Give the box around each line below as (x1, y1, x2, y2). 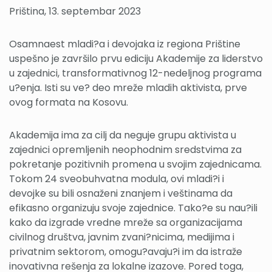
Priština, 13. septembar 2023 (9, 4, 141, 18)
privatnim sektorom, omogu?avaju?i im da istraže (9, 244, 242, 259)
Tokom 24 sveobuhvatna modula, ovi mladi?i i (9, 171, 224, 186)
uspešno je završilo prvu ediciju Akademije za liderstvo (9, 51, 263, 66)
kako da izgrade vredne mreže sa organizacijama (9, 215, 242, 229)
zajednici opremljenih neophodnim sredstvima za (9, 142, 242, 157)
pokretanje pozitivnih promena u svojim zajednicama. (9, 157, 262, 171)
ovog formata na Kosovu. (9, 95, 128, 109)
